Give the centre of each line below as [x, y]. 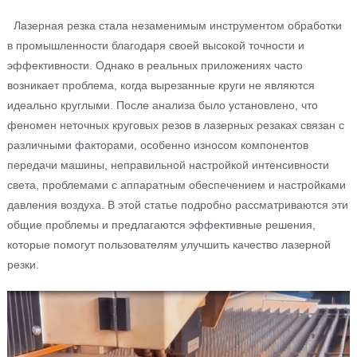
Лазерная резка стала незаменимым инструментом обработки [174, 26]
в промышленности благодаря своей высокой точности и [155, 46]
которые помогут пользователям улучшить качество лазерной [169, 245]
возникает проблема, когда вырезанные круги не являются [161, 86]
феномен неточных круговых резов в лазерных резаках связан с [175, 126]
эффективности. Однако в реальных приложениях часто [155, 66]
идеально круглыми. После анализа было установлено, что [162, 106]
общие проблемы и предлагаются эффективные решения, [161, 225]
